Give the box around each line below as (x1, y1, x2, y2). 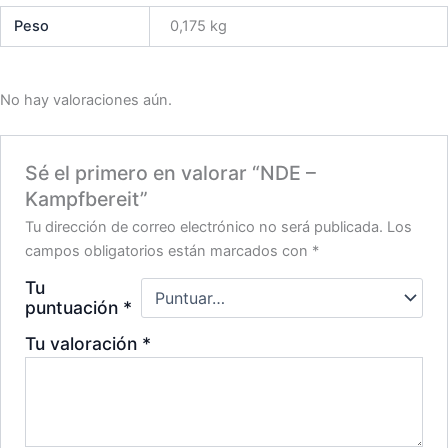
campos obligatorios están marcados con (25, 241, 313, 260)
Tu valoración (25, 332, 143, 354)
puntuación (25, 296, 124, 318)
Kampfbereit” (25, 186, 149, 211)
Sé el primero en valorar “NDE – (25, 160, 317, 185)
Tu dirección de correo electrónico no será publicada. (25, 217, 384, 236)
